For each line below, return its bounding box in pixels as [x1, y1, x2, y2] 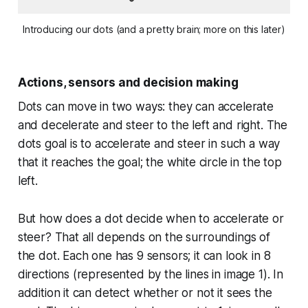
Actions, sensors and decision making [17, 76, 239, 90]
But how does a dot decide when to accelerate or [17, 212, 284, 226]
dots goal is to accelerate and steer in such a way [17, 137, 280, 151]
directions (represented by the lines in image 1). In [17, 267, 283, 282]
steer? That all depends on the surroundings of [17, 230, 270, 245]
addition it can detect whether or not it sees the [17, 286, 272, 300]
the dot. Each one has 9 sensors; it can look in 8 [17, 249, 271, 263]
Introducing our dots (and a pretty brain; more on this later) [23, 23, 285, 36]
